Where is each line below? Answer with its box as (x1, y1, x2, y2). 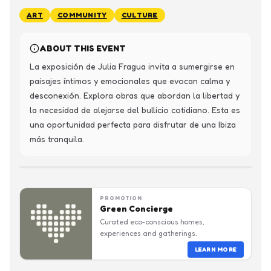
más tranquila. (30, 134, 84, 144)
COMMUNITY (57, 10, 107, 19)
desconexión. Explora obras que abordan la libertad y (30, 90, 240, 100)
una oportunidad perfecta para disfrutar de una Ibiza (30, 119, 236, 129)
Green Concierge (100, 203, 173, 214)
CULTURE (121, 10, 158, 19)
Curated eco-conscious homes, (100, 217, 204, 226)
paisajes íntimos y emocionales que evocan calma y (30, 76, 230, 86)
